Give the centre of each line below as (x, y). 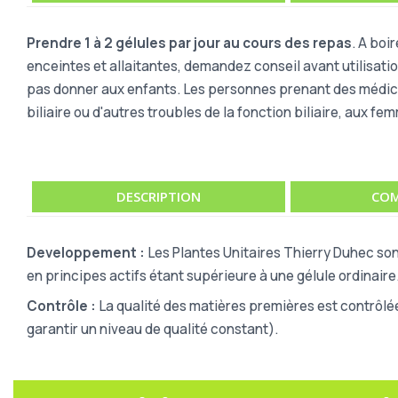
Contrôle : (61, 306)
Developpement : (86, 252)
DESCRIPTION (159, 196)
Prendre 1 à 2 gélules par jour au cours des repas (189, 43)
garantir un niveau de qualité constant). (152, 329)
